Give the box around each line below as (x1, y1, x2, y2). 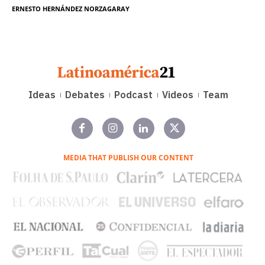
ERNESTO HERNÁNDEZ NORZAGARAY (12, 4, 130, 14)
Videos (161, 88, 193, 101)
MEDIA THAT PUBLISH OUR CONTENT (63, 153, 193, 163)
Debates (64, 88, 105, 101)
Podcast (114, 88, 153, 101)
